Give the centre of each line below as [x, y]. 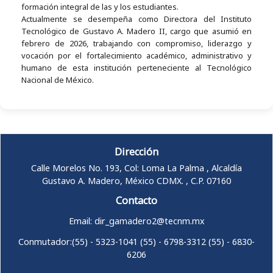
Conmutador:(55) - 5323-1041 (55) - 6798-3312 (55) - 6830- [136, 242]
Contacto [136, 201]
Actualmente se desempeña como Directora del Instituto [136, 19]
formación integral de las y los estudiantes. [100, 7]
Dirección [136, 151]
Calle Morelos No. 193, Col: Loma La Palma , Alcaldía [136, 168]
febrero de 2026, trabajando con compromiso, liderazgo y [136, 44]
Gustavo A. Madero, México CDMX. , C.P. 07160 [136, 181]
